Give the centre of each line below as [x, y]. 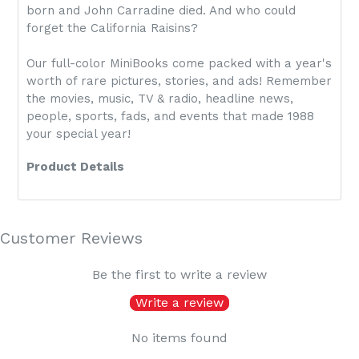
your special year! [79, 133]
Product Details [75, 167]
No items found [179, 337]
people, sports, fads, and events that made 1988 [170, 116]
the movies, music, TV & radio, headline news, [160, 98]
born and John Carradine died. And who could [161, 10]
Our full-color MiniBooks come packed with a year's [179, 63]
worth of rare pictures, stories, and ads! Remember [179, 81]
